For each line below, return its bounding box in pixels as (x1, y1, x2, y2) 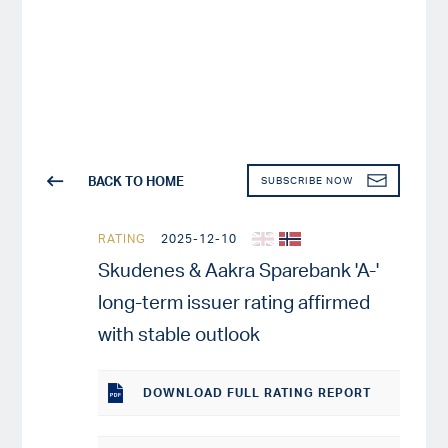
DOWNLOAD (143, 385, 224, 401)
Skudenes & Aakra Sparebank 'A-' (98, 257, 380, 282)
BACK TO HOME (88, 173, 185, 190)
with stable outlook (98, 321, 261, 346)
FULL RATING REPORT (223, 385, 372, 401)
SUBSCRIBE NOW (260, 174, 353, 188)
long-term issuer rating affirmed (98, 289, 371, 314)
